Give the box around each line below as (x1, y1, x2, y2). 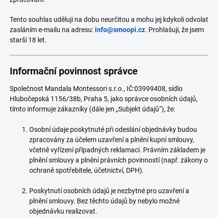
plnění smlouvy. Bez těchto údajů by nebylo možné (29, 197, 180, 205)
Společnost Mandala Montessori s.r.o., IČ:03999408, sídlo (10, 85, 182, 92)
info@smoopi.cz (95, 26, 145, 34)
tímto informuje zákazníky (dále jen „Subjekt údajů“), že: (10, 105, 175, 113)
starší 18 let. (10, 36, 47, 44)
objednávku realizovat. (29, 207, 97, 215)
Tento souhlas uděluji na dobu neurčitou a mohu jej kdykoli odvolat (10, 16, 208, 23)
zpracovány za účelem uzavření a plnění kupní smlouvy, (29, 136, 194, 144)
